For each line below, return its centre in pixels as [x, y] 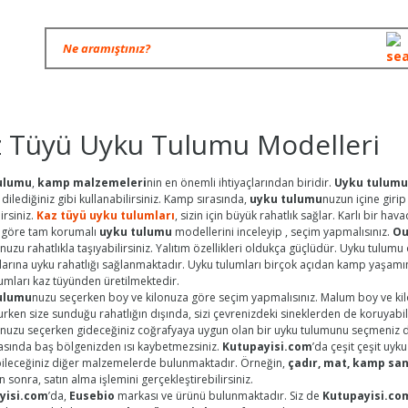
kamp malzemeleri [92, 183]
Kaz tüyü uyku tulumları [106, 215]
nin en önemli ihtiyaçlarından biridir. [240, 183]
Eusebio [92, 396]
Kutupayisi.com [267, 347]
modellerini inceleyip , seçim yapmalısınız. [282, 232]
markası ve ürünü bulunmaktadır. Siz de [219, 396]
